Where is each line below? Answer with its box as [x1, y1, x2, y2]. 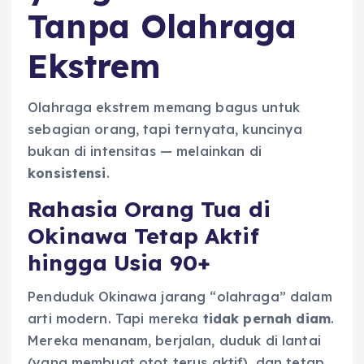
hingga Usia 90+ [28, 249, 211, 276]
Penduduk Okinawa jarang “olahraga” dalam [28, 288, 332, 305]
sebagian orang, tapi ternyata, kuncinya [28, 120, 303, 137]
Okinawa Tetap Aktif [28, 222, 259, 249]
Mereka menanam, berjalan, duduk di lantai [28, 332, 321, 349]
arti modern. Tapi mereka [28, 310, 203, 327]
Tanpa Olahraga [28, 6, 297, 47]
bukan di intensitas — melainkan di [28, 142, 262, 159]
